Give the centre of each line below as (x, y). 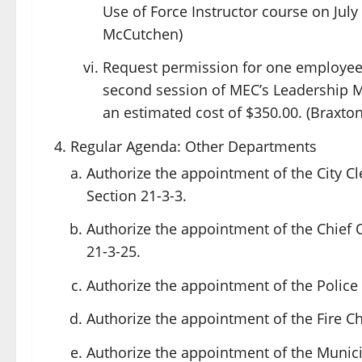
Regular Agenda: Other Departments (194, 146)
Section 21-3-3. (137, 195)
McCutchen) (143, 34)
